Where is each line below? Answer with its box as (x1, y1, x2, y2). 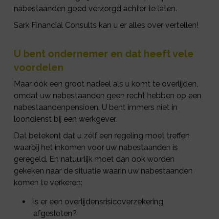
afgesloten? (33, 209, 77, 218)
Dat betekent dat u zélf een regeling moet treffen (14, 131, 190, 140)
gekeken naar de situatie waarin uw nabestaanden (14, 166, 193, 175)
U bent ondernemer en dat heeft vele (14, 48, 194, 60)
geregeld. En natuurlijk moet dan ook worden (14, 154, 175, 164)
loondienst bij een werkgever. (14, 114, 117, 124)
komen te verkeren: (14, 178, 82, 187)
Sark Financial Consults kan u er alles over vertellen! (14, 21, 198, 30)
